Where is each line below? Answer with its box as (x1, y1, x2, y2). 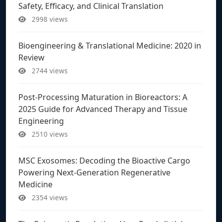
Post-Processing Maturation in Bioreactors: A (18, 91, 187, 103)
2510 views (30, 129, 68, 139)
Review (18, 52, 45, 63)
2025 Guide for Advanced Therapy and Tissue (18, 103, 187, 114)
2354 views (30, 192, 68, 202)
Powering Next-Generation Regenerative (18, 166, 170, 178)
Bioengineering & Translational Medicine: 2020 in (18, 40, 201, 51)
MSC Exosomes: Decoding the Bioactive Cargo (18, 155, 190, 166)
